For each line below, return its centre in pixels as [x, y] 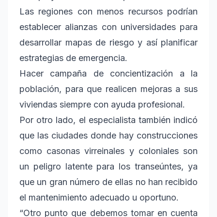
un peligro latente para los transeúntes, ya [108, 167]
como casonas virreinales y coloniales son [108, 151]
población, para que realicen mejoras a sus [108, 89]
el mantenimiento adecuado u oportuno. [99, 198]
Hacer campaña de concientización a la [108, 74]
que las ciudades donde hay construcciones [108, 136]
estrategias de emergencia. [73, 58]
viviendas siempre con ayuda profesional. [102, 105]
